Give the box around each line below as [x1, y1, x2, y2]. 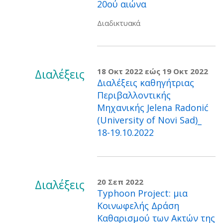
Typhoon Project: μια [97, 187, 188, 199]
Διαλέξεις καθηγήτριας [97, 77, 194, 89]
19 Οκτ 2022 [162, 66, 208, 76]
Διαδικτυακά [97, 18, 140, 28]
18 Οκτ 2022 [97, 66, 143, 76]
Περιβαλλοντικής [97, 89, 171, 101]
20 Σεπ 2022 [97, 177, 143, 187]
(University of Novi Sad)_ [97, 114, 202, 126]
